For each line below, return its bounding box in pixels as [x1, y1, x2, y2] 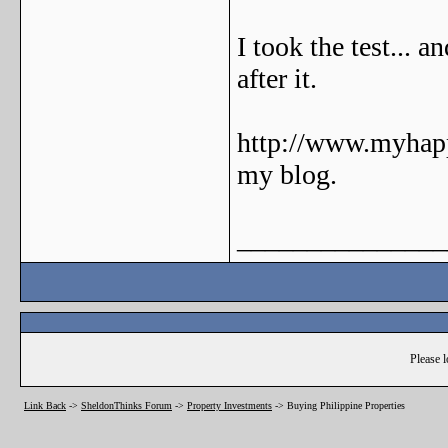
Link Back [24, 400, 66, 411]
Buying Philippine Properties [287, 400, 405, 411]
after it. [237, 63, 317, 94]
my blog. [237, 159, 337, 190]
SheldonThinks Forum [81, 400, 172, 411]
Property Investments [187, 400, 272, 411]
